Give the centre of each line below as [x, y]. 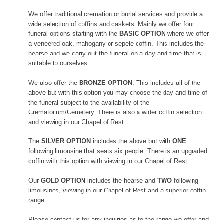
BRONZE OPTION [105, 82]
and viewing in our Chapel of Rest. [77, 122]
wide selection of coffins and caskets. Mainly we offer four [111, 24]
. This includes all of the [166, 82]
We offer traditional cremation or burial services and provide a [115, 14]
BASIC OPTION [143, 34]
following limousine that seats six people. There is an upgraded [118, 151]
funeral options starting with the [74, 34]
